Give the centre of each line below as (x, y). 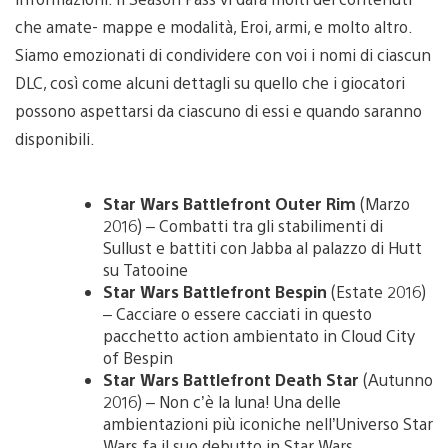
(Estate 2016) (376, 291)
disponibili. (55, 138)
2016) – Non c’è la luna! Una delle (222, 401)
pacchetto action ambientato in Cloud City (259, 335)
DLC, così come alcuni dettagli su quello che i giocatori (210, 82)
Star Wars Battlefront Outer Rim (229, 203)
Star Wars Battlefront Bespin (215, 291)
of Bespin (138, 357)
